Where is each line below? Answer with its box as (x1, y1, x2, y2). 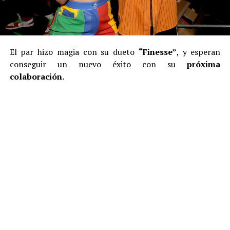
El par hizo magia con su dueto (9, 46, 139, 57)
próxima (187, 58, 221, 70)
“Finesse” (138, 46, 177, 57)
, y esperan (176, 46, 221, 57)
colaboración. (9, 70, 66, 82)
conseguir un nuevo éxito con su (9, 58, 187, 70)
